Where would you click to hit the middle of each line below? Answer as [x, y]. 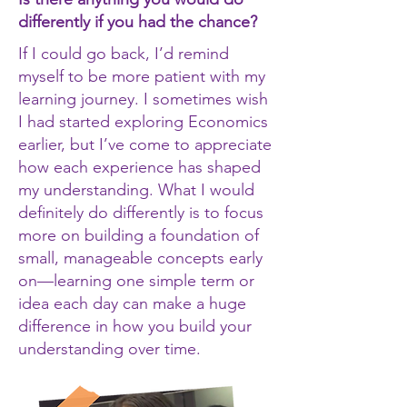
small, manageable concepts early [140, 258]
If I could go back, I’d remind [124, 54]
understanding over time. [109, 349]
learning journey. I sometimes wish [143, 99]
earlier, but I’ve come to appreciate [145, 144]
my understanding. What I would [136, 190]
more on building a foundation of [139, 235]
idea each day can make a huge [132, 303]
